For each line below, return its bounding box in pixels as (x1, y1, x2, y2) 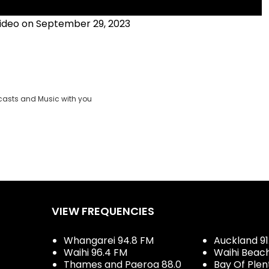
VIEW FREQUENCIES (52, 204, 154, 219)
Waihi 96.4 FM (64, 246, 127, 260)
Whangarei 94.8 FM (64, 234, 154, 248)
